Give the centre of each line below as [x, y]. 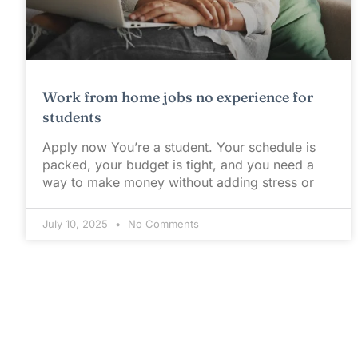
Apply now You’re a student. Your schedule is [179, 147]
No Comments [162, 224]
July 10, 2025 [77, 224]
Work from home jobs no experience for [178, 97]
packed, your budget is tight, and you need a [178, 165]
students [72, 117]
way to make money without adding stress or [178, 183]
